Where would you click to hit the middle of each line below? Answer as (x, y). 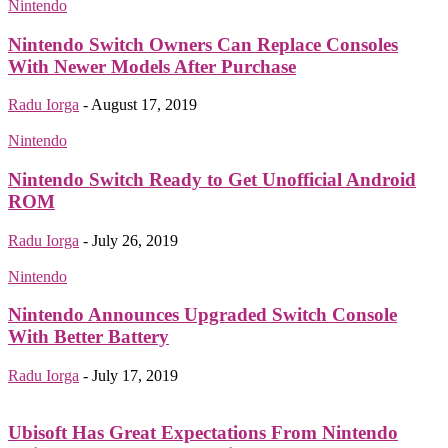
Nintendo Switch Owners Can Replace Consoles (203, 44)
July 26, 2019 (135, 240)
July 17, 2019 (135, 376)
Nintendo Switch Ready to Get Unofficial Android (212, 180)
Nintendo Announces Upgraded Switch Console (202, 315)
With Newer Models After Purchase (152, 66)
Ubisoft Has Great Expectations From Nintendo (203, 432)
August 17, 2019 (144, 105)
